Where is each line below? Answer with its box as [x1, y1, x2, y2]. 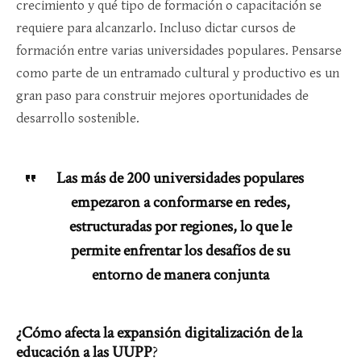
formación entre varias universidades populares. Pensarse [16, 43, 342, 60]
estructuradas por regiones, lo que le [68, 216, 292, 238]
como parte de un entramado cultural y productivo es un [16, 65, 339, 82]
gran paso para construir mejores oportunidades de [16, 88, 309, 105]
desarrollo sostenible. [16, 110, 139, 127]
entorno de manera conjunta [91, 264, 269, 286]
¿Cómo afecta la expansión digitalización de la [16, 322, 302, 344]
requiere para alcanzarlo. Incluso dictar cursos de [16, 20, 296, 37]
